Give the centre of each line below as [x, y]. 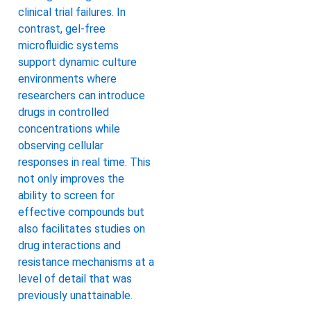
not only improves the [71, 179]
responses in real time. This [84, 162]
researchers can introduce [82, 96]
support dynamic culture [77, 62]
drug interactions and [69, 246]
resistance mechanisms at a [86, 262]
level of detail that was [75, 279]
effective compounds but [81, 212]
